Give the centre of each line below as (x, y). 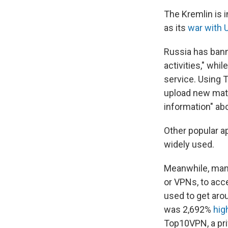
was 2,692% (189, 209)
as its (176, 28)
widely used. (189, 144)
